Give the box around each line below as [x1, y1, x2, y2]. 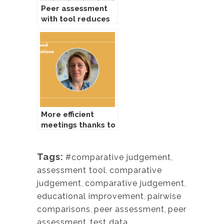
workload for [41, 24, 92, 34]
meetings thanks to [41, 120, 115, 129]
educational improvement [37, 191, 144, 201]
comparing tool [41, 130, 100, 140]
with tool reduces [41, 14, 110, 23]
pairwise [147, 191, 181, 201]
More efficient [41, 109, 94, 119]
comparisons [37, 204, 90, 214]
